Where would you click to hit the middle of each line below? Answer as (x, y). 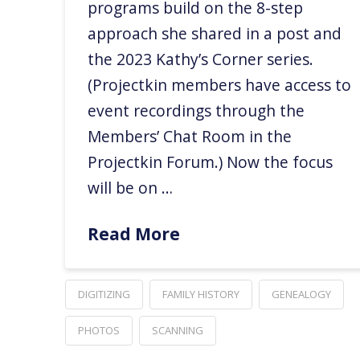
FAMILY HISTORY (200, 295)
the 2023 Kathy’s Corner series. (201, 59)
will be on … (131, 188)
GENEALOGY (301, 295)
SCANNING (177, 331)
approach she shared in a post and (215, 34)
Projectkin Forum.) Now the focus (211, 162)
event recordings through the (196, 111)
